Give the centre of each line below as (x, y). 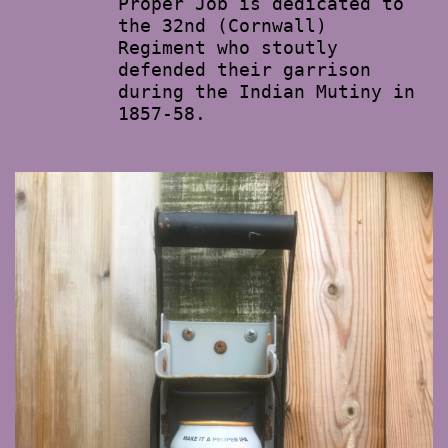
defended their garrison (244, 69)
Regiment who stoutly (228, 47)
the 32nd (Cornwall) (222, 25)
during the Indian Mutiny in (266, 91)
